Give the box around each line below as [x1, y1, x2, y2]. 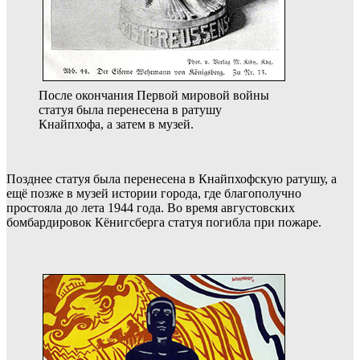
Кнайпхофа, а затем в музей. [39, 117, 194, 132]
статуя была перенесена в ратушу [39, 103, 222, 117]
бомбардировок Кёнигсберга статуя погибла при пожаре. [6, 215, 321, 230]
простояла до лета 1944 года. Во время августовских [6, 201, 295, 215]
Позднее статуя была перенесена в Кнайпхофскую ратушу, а [6, 172, 337, 186]
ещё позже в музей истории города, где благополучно [6, 186, 301, 201]
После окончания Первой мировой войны [39, 88, 269, 103]
